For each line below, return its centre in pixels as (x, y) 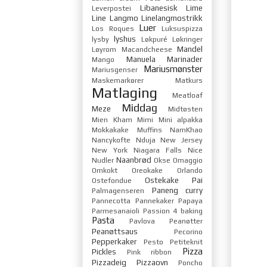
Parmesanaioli (116, 211)
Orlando (190, 170)
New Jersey (182, 140)
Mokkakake (110, 130)
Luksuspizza (182, 28)
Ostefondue (112, 180)
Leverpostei (111, 8)
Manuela (141, 59)
